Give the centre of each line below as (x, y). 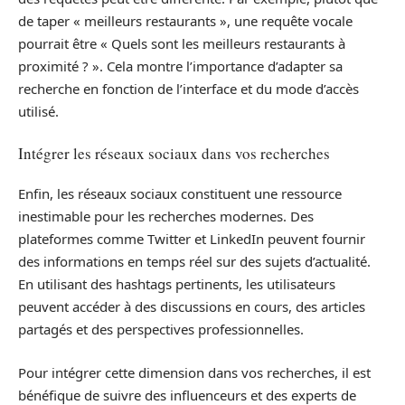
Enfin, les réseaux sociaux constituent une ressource (180, 193)
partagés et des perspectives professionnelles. (161, 329)
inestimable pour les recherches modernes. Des (166, 216)
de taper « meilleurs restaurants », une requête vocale (185, 21)
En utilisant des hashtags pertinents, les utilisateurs (177, 284)
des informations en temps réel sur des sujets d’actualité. (194, 261)
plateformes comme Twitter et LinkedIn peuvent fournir (192, 239)
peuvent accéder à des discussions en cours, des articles (192, 306)
